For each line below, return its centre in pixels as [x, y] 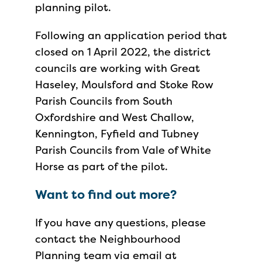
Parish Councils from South [104, 101]
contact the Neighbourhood [108, 239]
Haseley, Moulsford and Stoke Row [124, 85]
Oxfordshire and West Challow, [115, 117]
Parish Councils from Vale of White [123, 150]
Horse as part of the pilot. [101, 166]
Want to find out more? [106, 194]
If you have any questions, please [120, 223]
